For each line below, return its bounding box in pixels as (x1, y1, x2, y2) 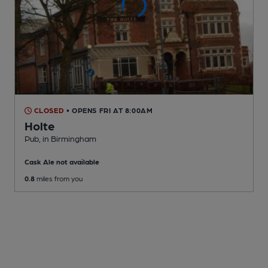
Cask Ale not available (25, 157, 99, 166)
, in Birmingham (39, 133, 96, 144)
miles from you (35, 174, 83, 183)
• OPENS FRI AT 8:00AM (66, 106, 153, 115)
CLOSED (32, 106, 65, 115)
